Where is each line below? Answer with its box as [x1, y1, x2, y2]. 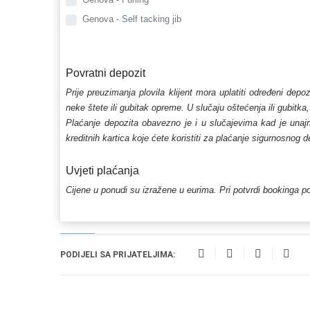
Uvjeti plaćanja [66, 164, 140, 176]
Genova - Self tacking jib [82, 13, 182, 24]
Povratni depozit [66, 66, 146, 79]
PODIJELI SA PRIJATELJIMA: [60, 249, 175, 259]
